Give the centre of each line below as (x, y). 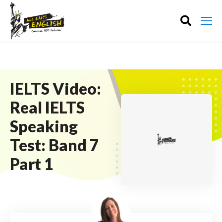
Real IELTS (47, 107)
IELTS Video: (55, 88)
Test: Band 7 (55, 145)
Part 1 (32, 164)
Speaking (44, 126)
